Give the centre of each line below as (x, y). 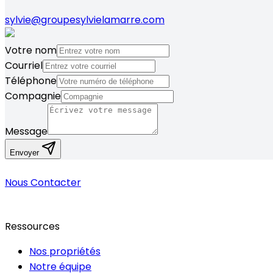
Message (26, 132)
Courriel (24, 66)
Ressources (32, 227)
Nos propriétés (65, 252)
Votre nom (31, 51)
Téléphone (31, 81)
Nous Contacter (43, 183)
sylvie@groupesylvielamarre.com (85, 20)
